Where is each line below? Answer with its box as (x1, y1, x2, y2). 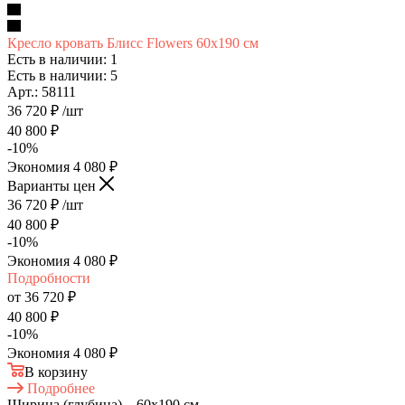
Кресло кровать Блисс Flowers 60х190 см (7, 34, 259, 51)
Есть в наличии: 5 (7, 67, 118, 83)
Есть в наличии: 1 (7, 51, 118, 67)
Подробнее (27, 380, 95, 396)
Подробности (7, 269, 90, 286)
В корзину (24, 363, 88, 380)
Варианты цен (7, 177, 99, 193)
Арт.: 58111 (7, 83, 76, 99)
